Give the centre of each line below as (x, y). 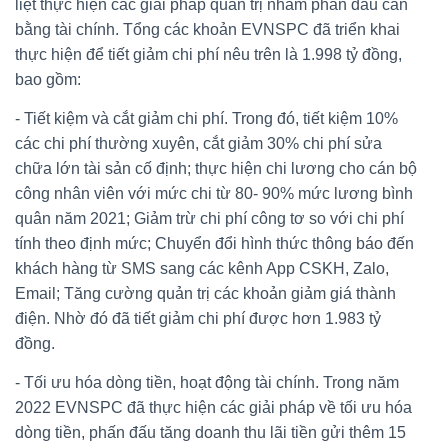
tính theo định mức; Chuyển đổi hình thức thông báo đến (214, 243)
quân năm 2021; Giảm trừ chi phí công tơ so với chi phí (209, 218)
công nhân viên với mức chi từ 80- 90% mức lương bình (214, 193)
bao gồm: (48, 79)
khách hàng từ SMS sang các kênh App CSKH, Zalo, (202, 268)
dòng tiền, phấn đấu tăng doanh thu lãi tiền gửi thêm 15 (210, 432)
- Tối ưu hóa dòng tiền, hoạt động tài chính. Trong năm (207, 382)
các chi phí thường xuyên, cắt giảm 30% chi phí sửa (198, 143)
